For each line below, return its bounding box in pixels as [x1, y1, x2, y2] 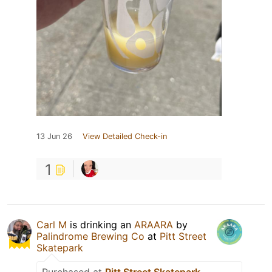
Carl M [36, 219, 67, 231]
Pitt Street [160, 230, 206, 243]
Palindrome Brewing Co [36, 230, 144, 243]
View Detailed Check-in [83, 132, 167, 141]
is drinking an [67, 219, 134, 231]
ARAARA [134, 219, 173, 231]
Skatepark [36, 242, 83, 254]
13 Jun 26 [36, 132, 72, 141]
